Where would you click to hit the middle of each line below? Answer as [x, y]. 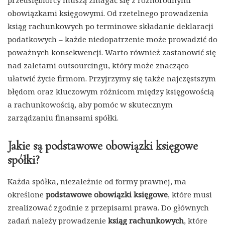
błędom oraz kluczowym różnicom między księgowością [111, 92]
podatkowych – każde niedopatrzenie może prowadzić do [113, 39]
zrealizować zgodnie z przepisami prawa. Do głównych [108, 208]
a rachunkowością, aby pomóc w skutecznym [90, 105]
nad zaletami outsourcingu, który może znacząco [98, 66]
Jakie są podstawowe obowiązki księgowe [103, 146]
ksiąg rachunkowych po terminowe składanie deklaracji [110, 26]
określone [27, 195]
